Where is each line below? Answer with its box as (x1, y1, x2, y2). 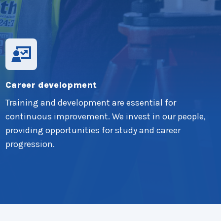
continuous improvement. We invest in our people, (5, 111, 206, 122)
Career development (5, 79, 97, 90)
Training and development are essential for (5, 97, 177, 108)
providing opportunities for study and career (5, 125, 181, 136)
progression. (5, 139, 55, 149)
